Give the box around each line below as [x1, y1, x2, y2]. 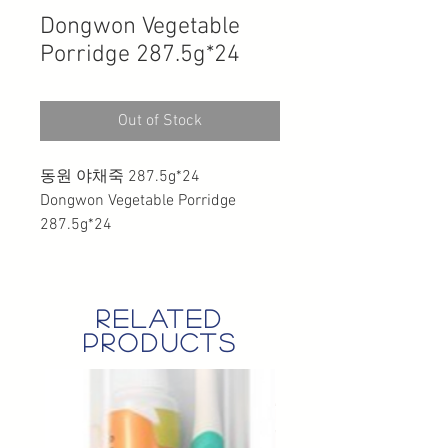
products [82, 329, 238, 354]
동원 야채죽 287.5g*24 [40, 166, 200, 187]
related [95, 305, 225, 330]
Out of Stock [118, 110, 202, 131]
